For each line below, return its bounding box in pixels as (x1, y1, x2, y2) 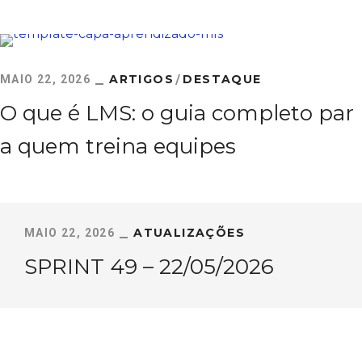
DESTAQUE (183, 72, 262, 86)
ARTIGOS (109, 72, 175, 86)
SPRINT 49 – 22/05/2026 (24, 254, 274, 280)
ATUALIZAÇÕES (133, 225, 246, 240)
